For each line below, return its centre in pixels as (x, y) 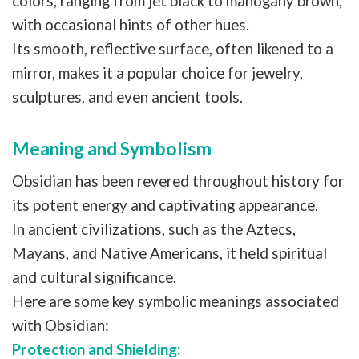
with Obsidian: (61, 325)
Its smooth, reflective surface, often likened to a (173, 48)
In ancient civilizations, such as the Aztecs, (154, 228)
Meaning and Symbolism (112, 148)
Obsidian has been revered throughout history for (178, 180)
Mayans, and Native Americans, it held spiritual (169, 252)
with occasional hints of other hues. (132, 24)
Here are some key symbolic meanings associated (175, 301)
